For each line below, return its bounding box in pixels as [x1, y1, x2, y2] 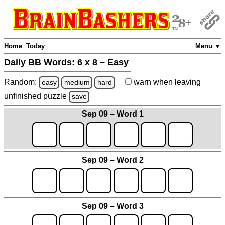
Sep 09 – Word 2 [81, 155, 144, 164]
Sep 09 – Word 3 [81, 201, 144, 210]
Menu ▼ [195, 42, 221, 50]
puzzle [43, 92, 69, 101]
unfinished [4, 92, 43, 101]
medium [64, 78, 90, 86]
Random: [4, 77, 39, 86]
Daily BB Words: [4, 57, 77, 68]
